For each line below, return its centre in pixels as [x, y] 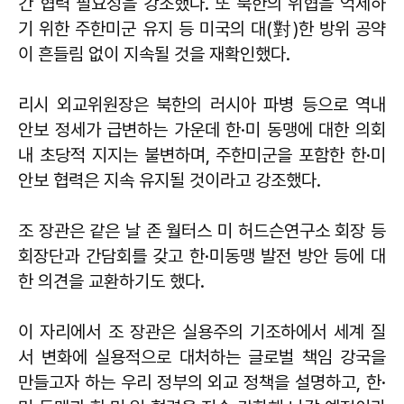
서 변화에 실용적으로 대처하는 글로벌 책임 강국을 [202, 357]
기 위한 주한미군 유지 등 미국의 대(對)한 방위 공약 [202, 28]
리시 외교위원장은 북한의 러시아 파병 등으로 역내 [202, 104]
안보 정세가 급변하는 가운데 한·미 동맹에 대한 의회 [202, 129]
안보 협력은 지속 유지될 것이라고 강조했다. [170, 180]
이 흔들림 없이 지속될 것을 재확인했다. [154, 54]
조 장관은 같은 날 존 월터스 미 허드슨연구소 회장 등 [202, 230]
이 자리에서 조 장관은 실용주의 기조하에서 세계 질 [202, 331]
